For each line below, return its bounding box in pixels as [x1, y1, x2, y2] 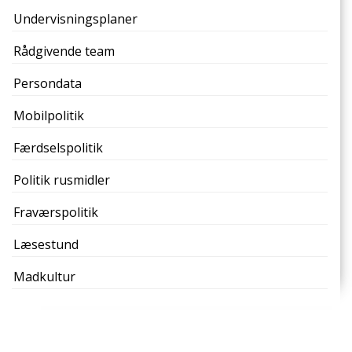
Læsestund [13, 236, 79, 253]
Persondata [13, 75, 82, 92]
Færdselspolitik [13, 139, 103, 156]
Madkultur [13, 268, 75, 285]
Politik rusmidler [13, 171, 110, 189]
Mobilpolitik [13, 107, 84, 124]
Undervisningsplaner [13, 10, 137, 27]
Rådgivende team [13, 42, 115, 60]
